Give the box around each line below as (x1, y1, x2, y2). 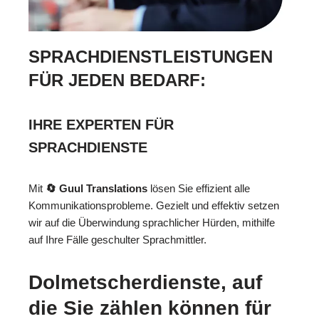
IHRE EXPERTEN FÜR (28, 117, 174, 133)
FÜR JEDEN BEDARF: (28, 70, 206, 90)
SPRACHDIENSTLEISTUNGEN (28, 47, 273, 67)
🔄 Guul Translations (46, 182, 147, 195)
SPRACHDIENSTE (28, 140, 147, 156)
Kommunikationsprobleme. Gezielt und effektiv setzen (28, 199, 279, 212)
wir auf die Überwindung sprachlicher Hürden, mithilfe (28, 216, 275, 229)
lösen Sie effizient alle (147, 182, 250, 195)
